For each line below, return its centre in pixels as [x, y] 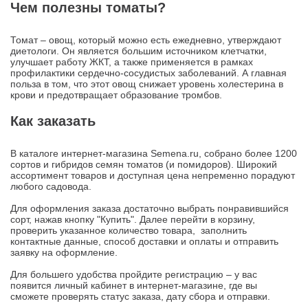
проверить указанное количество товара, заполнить [129, 230]
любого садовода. [51, 186]
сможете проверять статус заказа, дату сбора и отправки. [140, 296]
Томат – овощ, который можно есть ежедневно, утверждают [146, 40]
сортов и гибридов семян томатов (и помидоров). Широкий [144, 164]
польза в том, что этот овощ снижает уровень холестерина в [147, 84]
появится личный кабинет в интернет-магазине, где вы [134, 285]
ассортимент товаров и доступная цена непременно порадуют [153, 175]
